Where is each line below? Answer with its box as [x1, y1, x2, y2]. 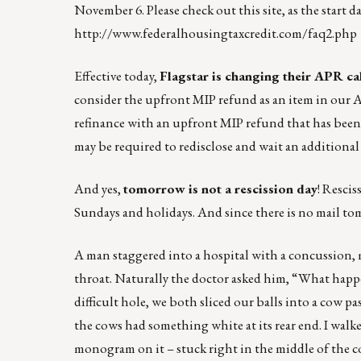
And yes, [74, 179, 123, 197]
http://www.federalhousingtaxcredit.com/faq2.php [74, 23, 357, 42]
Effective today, [74, 66, 160, 85]
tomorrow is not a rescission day [123, 179, 317, 197]
